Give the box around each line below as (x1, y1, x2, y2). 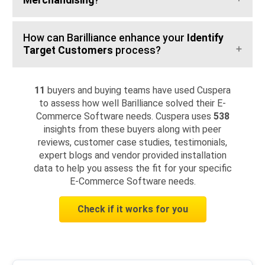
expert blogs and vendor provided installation (38, 150, 227, 161)
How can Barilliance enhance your (23, 32, 187, 44)
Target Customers (23, 44, 113, 57)
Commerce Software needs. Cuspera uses (35, 111, 214, 122)
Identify (187, 32, 224, 44)
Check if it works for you (77, 203, 188, 215)
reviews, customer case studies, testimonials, (38, 137, 227, 148)
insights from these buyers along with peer (44, 124, 221, 135)
